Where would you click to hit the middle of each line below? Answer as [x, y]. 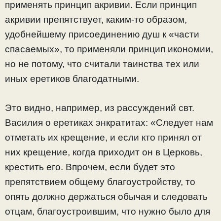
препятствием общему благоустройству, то [100, 182]
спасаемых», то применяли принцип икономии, [109, 49]
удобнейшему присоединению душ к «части [102, 35]
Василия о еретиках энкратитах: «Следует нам [109, 122]
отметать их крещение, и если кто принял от [103, 137]
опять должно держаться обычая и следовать [106, 196]
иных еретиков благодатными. [72, 79]
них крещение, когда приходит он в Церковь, [104, 152]
